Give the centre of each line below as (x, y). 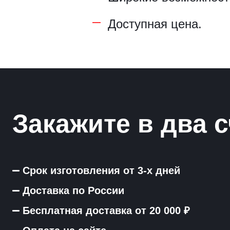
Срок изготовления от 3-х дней (101, 170)
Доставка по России (73, 190)
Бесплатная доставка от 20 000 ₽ (106, 210)
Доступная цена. (155, 24)
